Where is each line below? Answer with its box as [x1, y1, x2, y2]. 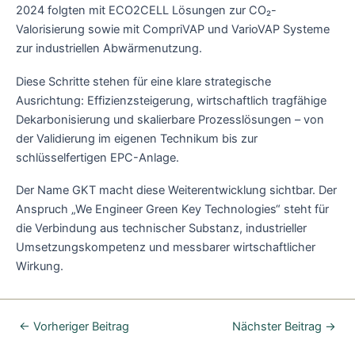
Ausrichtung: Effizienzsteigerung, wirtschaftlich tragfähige [16, 93, 326, 108]
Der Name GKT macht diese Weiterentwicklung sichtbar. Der [16, 183, 337, 198]
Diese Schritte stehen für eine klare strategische [16, 74, 271, 89]
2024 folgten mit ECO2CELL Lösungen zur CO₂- [16, 3, 277, 18]
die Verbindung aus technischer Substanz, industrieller [16, 221, 307, 236]
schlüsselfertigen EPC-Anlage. [16, 150, 182, 165]
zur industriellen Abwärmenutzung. [16, 41, 205, 56]
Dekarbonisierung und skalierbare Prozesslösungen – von [16, 112, 324, 127]
